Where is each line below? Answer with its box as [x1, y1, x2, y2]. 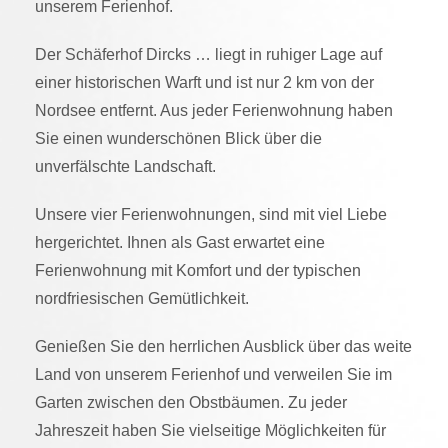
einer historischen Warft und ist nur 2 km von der [35, 74, 374, 91]
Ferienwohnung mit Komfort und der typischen [35, 262, 361, 279]
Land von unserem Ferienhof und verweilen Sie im [35, 366, 392, 383]
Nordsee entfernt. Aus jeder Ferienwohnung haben [35, 102, 393, 119]
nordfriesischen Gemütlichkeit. [35, 290, 249, 307]
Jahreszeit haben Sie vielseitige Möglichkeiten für [35, 422, 386, 439]
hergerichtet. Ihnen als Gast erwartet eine [35, 234, 325, 251]
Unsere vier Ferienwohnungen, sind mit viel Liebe [35, 206, 387, 223]
